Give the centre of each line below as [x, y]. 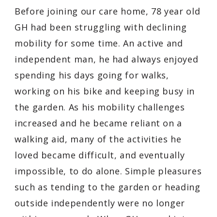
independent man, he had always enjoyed [107, 59]
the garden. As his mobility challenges [100, 107]
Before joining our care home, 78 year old [108, 11]
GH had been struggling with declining [101, 27]
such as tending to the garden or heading [108, 187]
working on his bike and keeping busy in [105, 91]
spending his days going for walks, [92, 75]
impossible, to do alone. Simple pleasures [108, 171]
